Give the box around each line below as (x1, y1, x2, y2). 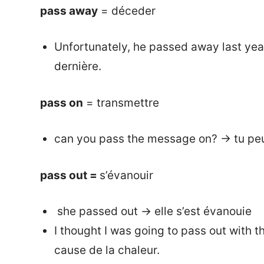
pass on (40, 95, 83, 110)
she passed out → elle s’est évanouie (54, 204, 252, 219)
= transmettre (83, 95, 159, 110)
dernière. (54, 60, 101, 74)
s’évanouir (100, 168, 153, 182)
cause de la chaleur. (54, 243, 160, 258)
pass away (40, 4, 98, 18)
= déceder (98, 4, 156, 18)
